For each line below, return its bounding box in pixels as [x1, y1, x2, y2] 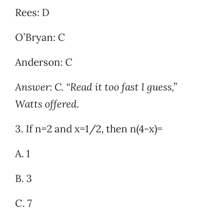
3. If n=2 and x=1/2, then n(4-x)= [15, 122, 163, 136]
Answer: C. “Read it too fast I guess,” [15, 80, 177, 94]
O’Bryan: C [15, 31, 65, 44]
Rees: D [15, 6, 50, 19]
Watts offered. [15, 97, 79, 111]
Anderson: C [15, 55, 73, 69]
